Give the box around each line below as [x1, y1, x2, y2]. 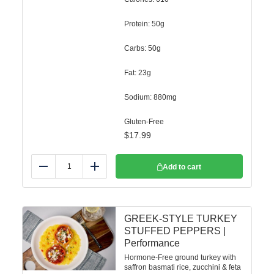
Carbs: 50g [124, 44, 161, 53]
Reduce [43, 166, 77, 176]
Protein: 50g [124, 20, 165, 28]
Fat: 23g [124, 68, 151, 77]
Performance [124, 238, 180, 248]
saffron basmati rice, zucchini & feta [124, 263, 241, 272]
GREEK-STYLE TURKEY [124, 213, 237, 224]
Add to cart [163, 163, 201, 171]
